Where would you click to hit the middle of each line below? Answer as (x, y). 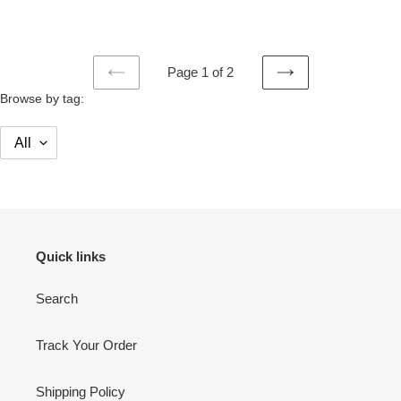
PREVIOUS (149, 90)
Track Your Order (86, 346)
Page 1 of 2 (200, 73)
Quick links (71, 256)
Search (57, 299)
